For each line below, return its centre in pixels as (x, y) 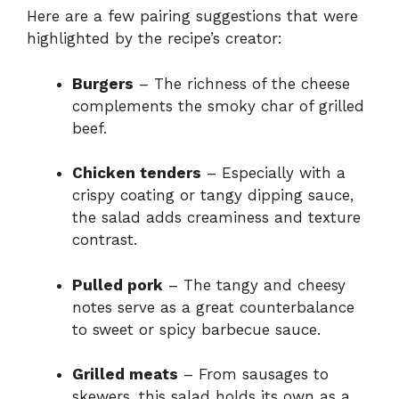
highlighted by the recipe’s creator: (155, 39)
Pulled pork (118, 285)
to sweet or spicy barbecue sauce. (196, 329)
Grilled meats (125, 375)
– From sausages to (253, 375)
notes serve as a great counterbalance (213, 307)
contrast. (105, 240)
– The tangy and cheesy (254, 285)
